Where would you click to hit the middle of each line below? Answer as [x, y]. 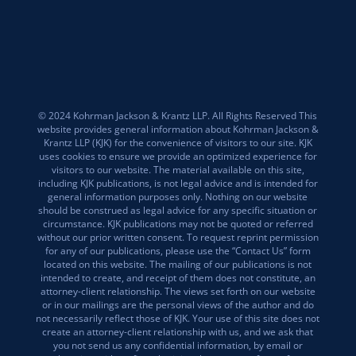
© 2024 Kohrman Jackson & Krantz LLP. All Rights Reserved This [178, 115]
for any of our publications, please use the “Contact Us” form [178, 250]
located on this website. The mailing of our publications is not [178, 264]
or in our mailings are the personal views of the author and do [178, 304]
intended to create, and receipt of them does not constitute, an [178, 277]
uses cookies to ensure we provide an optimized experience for [178, 156]
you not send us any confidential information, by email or [178, 345]
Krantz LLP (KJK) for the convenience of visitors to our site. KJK [178, 142]
